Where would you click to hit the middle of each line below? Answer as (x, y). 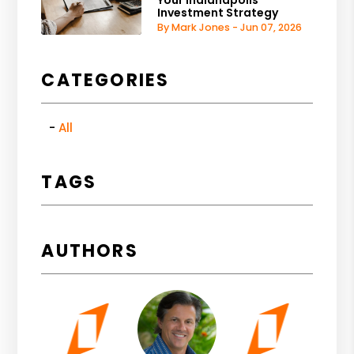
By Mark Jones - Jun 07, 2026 (230, 28)
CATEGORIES (105, 80)
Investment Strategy (218, 13)
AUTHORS (90, 250)
